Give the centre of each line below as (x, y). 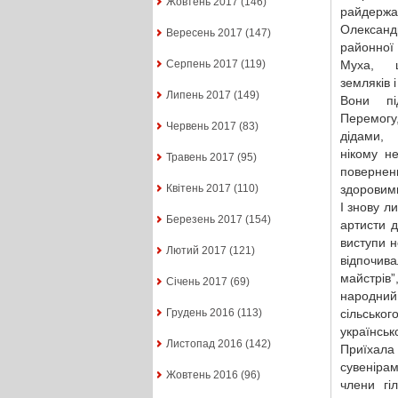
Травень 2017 (200, 158)
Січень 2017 (196, 282)
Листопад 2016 (204, 344)
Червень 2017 (201, 127)
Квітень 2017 (198, 189)
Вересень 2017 (204, 33)
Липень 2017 (198, 96)
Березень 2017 (204, 220)
